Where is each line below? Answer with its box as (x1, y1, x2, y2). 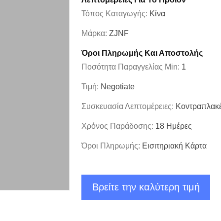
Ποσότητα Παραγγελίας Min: (81, 63, 182, 71)
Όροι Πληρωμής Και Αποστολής (81, 49, 203, 57)
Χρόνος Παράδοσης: (81, 122, 155, 130)
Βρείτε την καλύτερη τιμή (92, 182, 200, 192)
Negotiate (101, 82, 135, 91)
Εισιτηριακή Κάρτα (142, 142, 207, 150)
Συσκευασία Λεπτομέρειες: (81, 102, 176, 110)
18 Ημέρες (155, 122, 192, 130)
